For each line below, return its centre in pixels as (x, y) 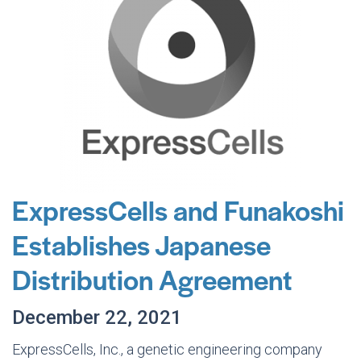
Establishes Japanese (141, 244)
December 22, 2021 (97, 317)
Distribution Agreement (152, 279)
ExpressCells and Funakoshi (178, 210)
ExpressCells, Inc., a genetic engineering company (167, 349)
